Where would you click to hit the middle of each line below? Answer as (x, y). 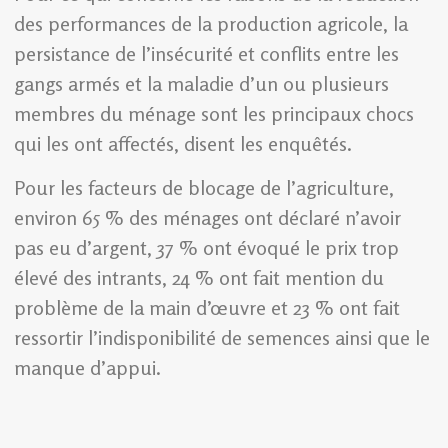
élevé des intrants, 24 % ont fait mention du (199, 278)
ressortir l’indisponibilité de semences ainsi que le (222, 338)
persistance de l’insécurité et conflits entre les (206, 53)
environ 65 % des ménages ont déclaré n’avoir (207, 218)
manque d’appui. (87, 368)
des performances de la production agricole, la (211, 23)
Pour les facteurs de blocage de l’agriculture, (204, 188)
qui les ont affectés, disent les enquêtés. (183, 143)
